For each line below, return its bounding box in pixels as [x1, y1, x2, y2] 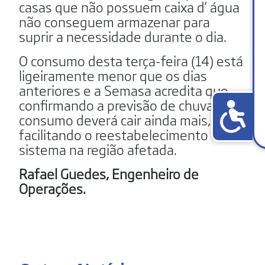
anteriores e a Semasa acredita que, [19, 79, 231, 100]
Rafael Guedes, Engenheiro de [19, 163, 199, 183]
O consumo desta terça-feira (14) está [19, 50, 243, 70]
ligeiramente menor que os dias [19, 64, 207, 85]
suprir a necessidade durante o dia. [19, 25, 227, 46]
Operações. [19, 177, 86, 198]
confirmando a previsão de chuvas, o [19, 94, 234, 115]
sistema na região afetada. [19, 138, 177, 159]
